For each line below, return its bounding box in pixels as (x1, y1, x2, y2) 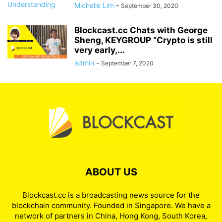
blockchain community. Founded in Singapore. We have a (11, 201, 211, 210)
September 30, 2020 (121, 2, 178, 9)
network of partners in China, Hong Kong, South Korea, (15, 211, 207, 221)
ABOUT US (85, 166, 137, 178)
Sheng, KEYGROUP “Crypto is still (74, 35, 213, 45)
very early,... (74, 45, 125, 55)
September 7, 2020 (101, 59, 154, 67)
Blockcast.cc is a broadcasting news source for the (22, 190, 200, 200)
